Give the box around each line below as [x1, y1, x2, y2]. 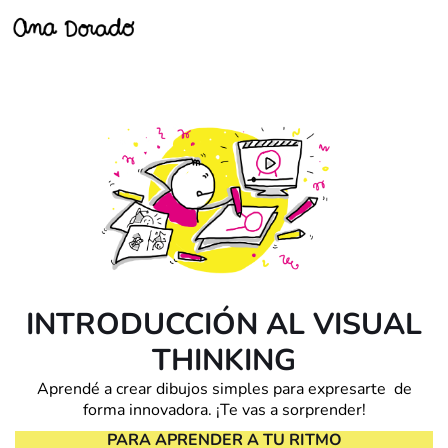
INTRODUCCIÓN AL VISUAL [26, 304, 422, 346]
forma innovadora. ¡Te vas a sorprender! [82, 399, 366, 422]
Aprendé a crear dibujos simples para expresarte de [36, 378, 412, 401]
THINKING [152, 340, 296, 382]
